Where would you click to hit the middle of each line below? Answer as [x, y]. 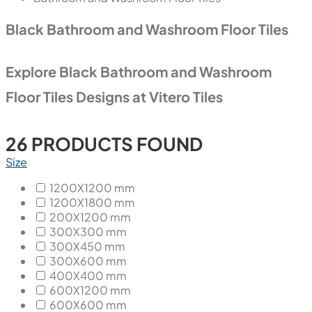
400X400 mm [88, 275]
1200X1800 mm [92, 202]
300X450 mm [87, 246]
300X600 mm [88, 260]
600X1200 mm [90, 290]
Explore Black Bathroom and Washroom [139, 71]
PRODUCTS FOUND [115, 143]
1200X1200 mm [92, 187]
